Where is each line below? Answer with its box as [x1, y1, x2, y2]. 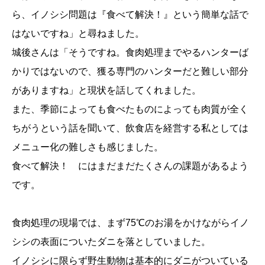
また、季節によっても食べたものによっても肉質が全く [12, 104, 248, 114]
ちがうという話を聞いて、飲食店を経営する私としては [12, 122, 248, 133]
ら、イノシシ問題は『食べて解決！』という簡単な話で [12, 9, 248, 20]
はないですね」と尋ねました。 [12, 28, 144, 38]
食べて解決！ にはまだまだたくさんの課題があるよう [12, 160, 248, 171]
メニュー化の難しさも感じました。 [12, 141, 163, 152]
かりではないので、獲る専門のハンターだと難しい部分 [12, 66, 248, 76]
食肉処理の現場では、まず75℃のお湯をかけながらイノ [12, 217, 249, 228]
